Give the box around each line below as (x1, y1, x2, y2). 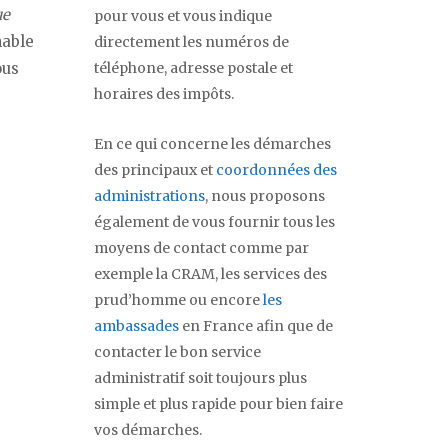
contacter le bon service (94, 343, 261, 362)
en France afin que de (179, 317, 333, 336)
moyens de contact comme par (94, 239, 309, 258)
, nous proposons (205, 187, 325, 206)
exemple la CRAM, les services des (94, 265, 327, 284)
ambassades (94, 317, 179, 336)
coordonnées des (216, 161, 337, 180)
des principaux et (94, 161, 216, 180)
